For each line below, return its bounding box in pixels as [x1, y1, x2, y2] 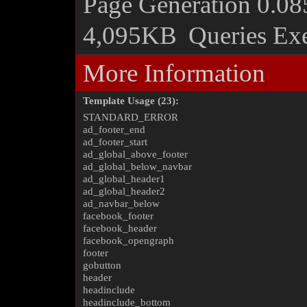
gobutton [83, 260, 121, 271]
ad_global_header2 [83, 186, 165, 197]
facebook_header [83, 223, 157, 234]
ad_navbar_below [83, 198, 160, 209]
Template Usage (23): [83, 95, 179, 106]
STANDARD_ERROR [83, 112, 178, 123]
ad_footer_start [83, 136, 147, 147]
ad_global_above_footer [83, 149, 188, 160]
